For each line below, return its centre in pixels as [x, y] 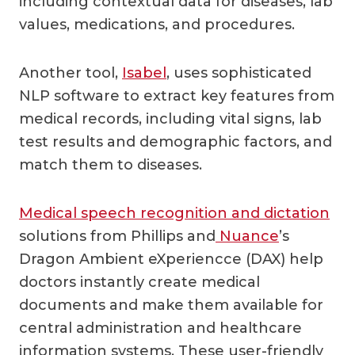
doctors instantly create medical [139, 282]
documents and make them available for [171, 305]
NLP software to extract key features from [177, 95]
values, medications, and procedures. [157, 24]
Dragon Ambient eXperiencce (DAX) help [171, 259]
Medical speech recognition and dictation [174, 213]
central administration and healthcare [160, 328]
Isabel [144, 73]
